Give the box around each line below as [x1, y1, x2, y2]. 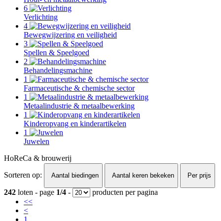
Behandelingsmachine [24, 66, 92, 74]
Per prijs [187, 172, 211, 179]
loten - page [16, 187, 56, 196]
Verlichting [24, 13, 58, 21]
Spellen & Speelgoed [24, 48, 89, 57]
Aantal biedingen [51, 172, 99, 179]
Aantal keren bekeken [112, 172, 174, 179]
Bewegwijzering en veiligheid [24, 31, 117, 39]
